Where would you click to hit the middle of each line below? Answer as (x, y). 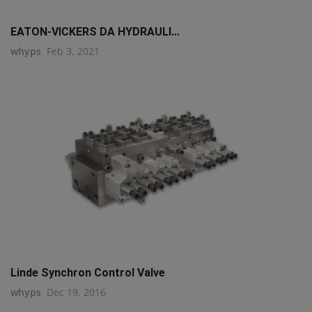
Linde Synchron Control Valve (88, 273)
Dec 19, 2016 (76, 292)
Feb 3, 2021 (73, 52)
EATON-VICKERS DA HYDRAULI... (95, 32)
